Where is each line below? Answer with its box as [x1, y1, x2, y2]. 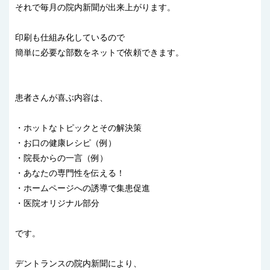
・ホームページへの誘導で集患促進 [15, 183, 150, 193]
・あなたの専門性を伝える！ [15, 168, 125, 178]
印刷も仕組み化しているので [15, 33, 125, 43]
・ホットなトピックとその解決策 [15, 123, 142, 133]
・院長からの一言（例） [15, 153, 108, 163]
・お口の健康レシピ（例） [15, 138, 116, 148]
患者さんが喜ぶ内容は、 [15, 93, 108, 103]
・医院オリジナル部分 [15, 198, 99, 209]
